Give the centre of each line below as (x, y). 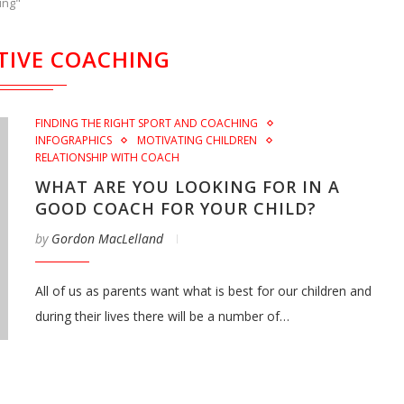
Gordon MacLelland (107, 239)
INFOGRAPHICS (73, 140)
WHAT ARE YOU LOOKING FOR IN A (188, 187)
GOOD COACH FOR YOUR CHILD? (176, 208)
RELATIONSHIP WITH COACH (107, 157)
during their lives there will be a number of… (162, 316)
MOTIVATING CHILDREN (197, 140)
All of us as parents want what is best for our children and (203, 291)
